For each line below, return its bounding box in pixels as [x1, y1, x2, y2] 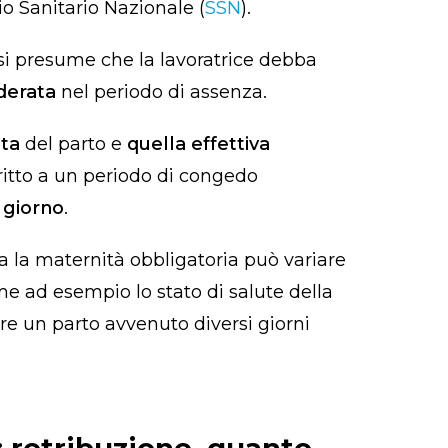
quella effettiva [127, 133, 270, 156]
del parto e [20, 133, 127, 156]
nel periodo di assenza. [61, 81, 272, 104]
